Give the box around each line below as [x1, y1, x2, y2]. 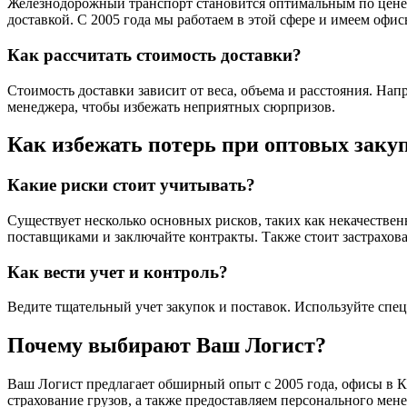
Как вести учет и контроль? [7, 262, 228, 282]
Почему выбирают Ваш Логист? [7, 333, 326, 358]
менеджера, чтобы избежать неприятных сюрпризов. [7, 98, 335, 114]
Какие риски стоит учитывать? [7, 175, 255, 195]
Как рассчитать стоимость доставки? [7, 45, 302, 65]
